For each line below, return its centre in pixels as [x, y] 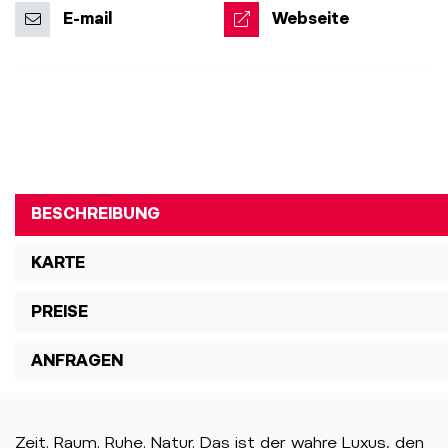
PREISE [59, 311]
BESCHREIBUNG [95, 213]
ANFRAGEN [77, 360]
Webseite [310, 18]
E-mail [87, 18]
